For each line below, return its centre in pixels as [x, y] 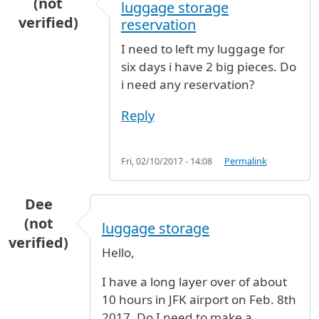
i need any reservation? [188, 85]
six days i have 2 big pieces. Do [209, 67]
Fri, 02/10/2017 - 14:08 [167, 161]
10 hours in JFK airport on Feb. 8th [199, 299]
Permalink [245, 161]
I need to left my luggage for [203, 49]
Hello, [118, 252]
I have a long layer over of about [194, 281]
